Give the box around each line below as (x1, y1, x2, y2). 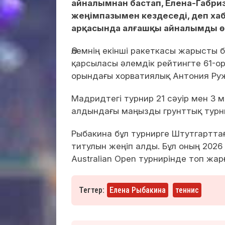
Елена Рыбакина (109, 185, 166, 195)
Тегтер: (79, 185, 104, 195)
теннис (175, 185, 199, 195)
